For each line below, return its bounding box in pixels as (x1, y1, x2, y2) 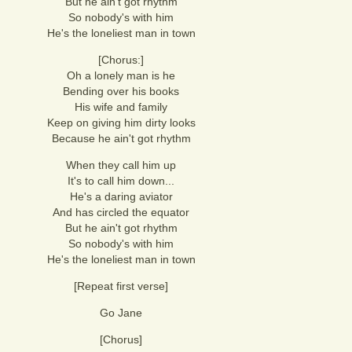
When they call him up (66, 159, 176, 171)
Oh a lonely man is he (67, 69, 175, 82)
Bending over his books (63, 85, 179, 97)
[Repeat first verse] (74, 280, 168, 292)
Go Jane (100, 306, 142, 319)
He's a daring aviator (69, 190, 173, 203)
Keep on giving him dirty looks (46, 116, 196, 129)
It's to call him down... (68, 174, 174, 187)
